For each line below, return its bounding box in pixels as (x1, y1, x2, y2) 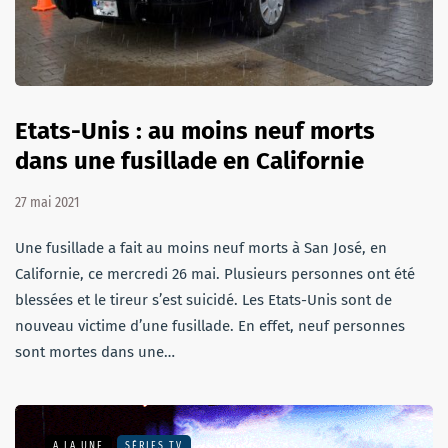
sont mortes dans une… (15, 342, 175, 361)
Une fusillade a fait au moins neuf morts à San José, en (15, 238, 387, 257)
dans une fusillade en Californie (15, 146, 364, 175)
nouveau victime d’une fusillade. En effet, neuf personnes (15, 316, 405, 335)
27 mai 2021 (15, 193, 79, 211)
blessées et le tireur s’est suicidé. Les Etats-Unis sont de (15, 290, 392, 309)
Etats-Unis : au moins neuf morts (15, 116, 375, 145)
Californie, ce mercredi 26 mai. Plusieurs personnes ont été (15, 264, 415, 283)
